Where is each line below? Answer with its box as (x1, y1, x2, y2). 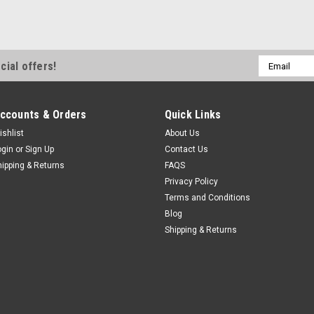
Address (258, 71, 295, 82)
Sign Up (25, 144, 55, 154)
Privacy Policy (164, 177, 218, 186)
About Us (164, 128, 200, 138)
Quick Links (164, 108, 221, 121)
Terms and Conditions (164, 193, 250, 203)
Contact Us (164, 144, 208, 154)
